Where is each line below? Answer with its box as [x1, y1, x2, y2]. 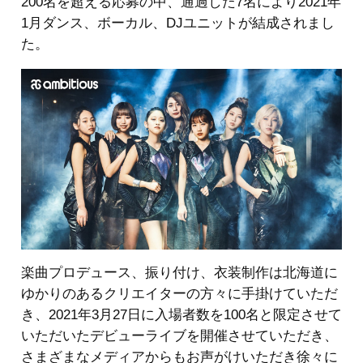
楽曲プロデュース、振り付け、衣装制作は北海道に [21, 265, 338, 281]
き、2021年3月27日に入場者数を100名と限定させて [21, 307, 342, 323]
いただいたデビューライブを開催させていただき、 [21, 328, 338, 344]
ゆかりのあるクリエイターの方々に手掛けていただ [21, 286, 338, 302]
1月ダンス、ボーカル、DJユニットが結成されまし [21, 15, 335, 32]
